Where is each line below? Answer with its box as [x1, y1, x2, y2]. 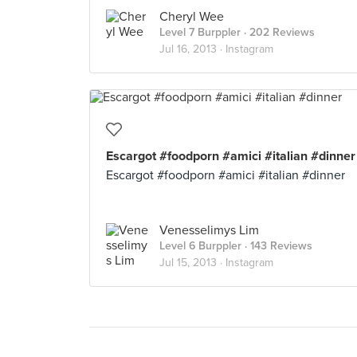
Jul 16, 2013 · [159, 42, 226, 56]
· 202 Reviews [241, 25, 315, 39]
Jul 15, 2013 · [159, 256, 226, 269]
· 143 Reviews [241, 239, 312, 253]
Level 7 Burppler [159, 25, 241, 39]
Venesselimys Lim [159, 222, 259, 238]
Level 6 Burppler [159, 239, 241, 253]
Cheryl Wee [159, 9, 224, 25]
